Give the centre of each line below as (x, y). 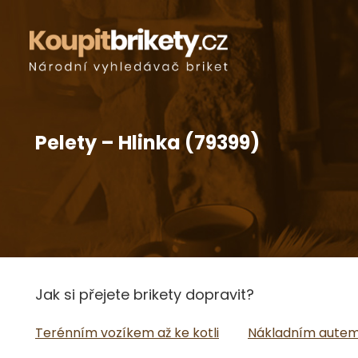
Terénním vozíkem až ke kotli (127, 333)
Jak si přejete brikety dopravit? (145, 294)
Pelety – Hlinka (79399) (147, 143)
